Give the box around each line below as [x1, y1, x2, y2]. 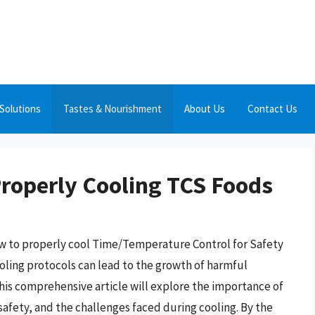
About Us [184, 102, 225, 115]
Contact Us [247, 102, 297, 115]
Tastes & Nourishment [63, 102, 162, 115]
